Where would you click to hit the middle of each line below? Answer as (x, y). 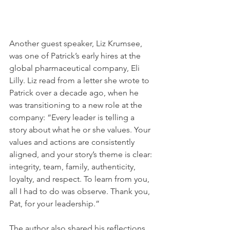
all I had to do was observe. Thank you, (81, 191)
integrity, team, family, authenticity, (73, 167)
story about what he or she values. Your (81, 130)
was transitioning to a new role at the (77, 105)
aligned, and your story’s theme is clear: (82, 155)
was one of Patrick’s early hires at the (76, 56)
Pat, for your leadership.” (54, 204)
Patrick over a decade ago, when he (75, 93)
